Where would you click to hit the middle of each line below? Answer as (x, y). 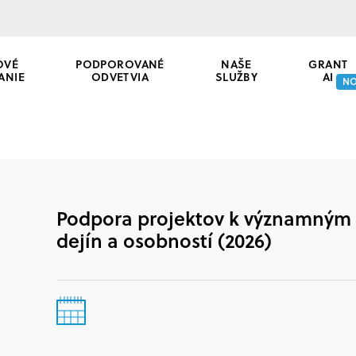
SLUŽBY (236, 76)
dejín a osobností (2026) (164, 240)
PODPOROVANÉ (120, 64)
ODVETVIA (120, 76)
